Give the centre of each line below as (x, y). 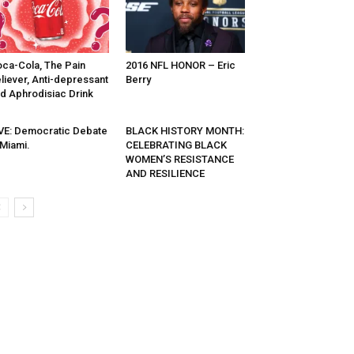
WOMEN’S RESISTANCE (179, 160)
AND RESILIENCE (165, 174)
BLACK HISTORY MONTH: (185, 131)
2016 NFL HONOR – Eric (180, 66)
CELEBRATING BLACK (176, 145)
